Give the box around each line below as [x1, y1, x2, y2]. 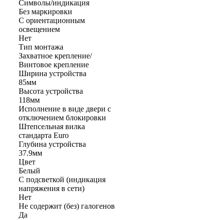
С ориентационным [19, 16, 85, 25]
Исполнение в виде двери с [19, 104, 111, 113]
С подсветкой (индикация [19, 175, 106, 184]
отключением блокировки [19, 113, 106, 122]
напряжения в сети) [19, 184, 84, 192]
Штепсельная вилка [19, 122, 85, 131]
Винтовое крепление [19, 60, 89, 69]
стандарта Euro [19, 131, 69, 139]
